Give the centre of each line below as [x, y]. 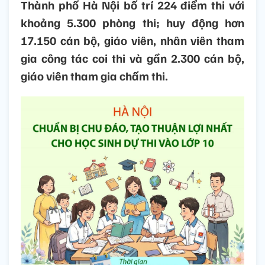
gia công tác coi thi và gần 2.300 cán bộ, [132, 58]
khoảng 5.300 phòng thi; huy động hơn [132, 23]
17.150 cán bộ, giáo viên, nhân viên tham [132, 41]
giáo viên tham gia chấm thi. [94, 76]
